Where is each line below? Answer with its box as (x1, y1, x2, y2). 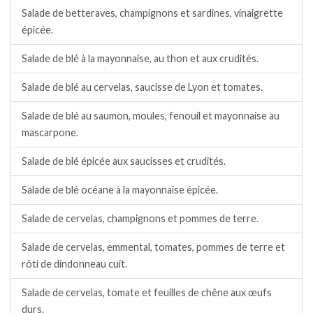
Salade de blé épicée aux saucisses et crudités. (22, 154, 226, 167)
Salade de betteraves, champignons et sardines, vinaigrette (22, 6, 283, 19)
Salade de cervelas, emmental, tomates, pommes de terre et (22, 240, 285, 253)
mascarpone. (22, 126, 78, 138)
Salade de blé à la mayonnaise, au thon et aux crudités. (22, 52, 259, 64)
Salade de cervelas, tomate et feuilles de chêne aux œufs (22, 286, 272, 298)
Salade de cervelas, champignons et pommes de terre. (22, 212, 259, 224)
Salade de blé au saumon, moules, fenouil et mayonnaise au (22, 109, 279, 122)
